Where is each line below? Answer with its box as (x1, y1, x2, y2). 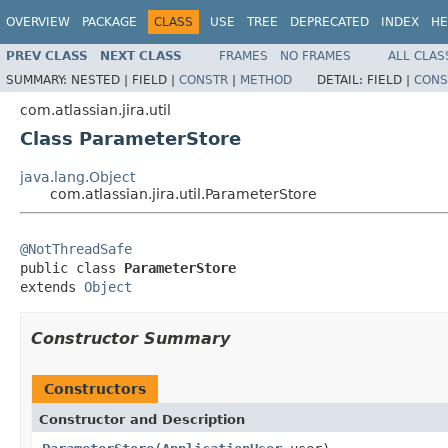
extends (20, 278, 84, 295)
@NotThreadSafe (20, 240, 132, 257)
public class (20, 259, 124, 276)
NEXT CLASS (100, 48, 182, 63)
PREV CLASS (6, 48, 88, 63)
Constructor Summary (31, 328, 230, 348)
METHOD (240, 72, 292, 87)
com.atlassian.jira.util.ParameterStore (50, 185, 317, 202)
